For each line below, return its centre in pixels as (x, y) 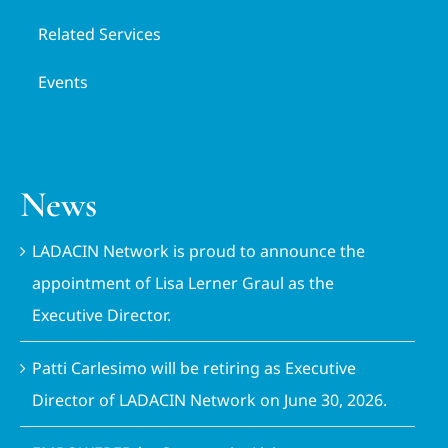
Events (63, 82)
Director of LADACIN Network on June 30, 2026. (210, 400)
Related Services (100, 34)
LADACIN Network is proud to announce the (199, 251)
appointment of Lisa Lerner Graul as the (183, 283)
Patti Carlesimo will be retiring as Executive (194, 368)
